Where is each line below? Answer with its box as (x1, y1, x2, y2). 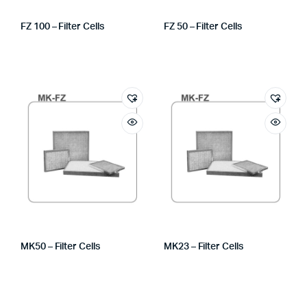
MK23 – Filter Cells (164, 242, 243, 251)
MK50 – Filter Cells (21, 242, 100, 251)
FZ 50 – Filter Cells (164, 22, 242, 32)
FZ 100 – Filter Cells (21, 22, 104, 32)
